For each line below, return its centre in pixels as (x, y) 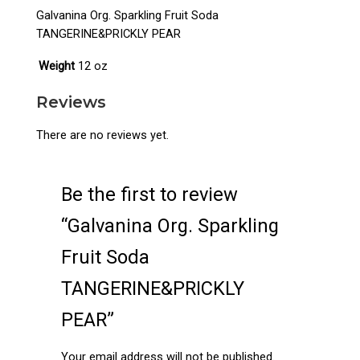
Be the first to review (150, 195)
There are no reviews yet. (103, 135)
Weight (57, 66)
